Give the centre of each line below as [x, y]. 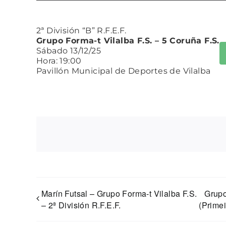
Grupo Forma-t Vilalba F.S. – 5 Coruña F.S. [128, 40]
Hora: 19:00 [59, 61]
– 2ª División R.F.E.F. [81, 205]
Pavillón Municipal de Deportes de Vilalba [124, 71]
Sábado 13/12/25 [69, 50]
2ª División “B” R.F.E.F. [81, 30]
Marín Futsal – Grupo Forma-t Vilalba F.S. [119, 193]
